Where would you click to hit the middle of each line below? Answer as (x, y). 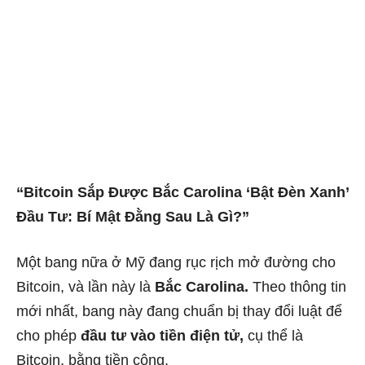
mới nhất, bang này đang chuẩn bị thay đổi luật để (179, 311)
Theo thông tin (297, 286)
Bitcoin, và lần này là (86, 286)
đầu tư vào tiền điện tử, (162, 335)
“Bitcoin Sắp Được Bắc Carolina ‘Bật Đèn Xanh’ (182, 192)
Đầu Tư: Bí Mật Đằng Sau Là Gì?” (133, 216)
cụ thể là (273, 335)
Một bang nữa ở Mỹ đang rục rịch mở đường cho (176, 262)
